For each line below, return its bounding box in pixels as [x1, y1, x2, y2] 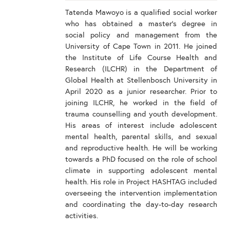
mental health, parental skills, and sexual [65, 133, 218, 141]
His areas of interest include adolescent [65, 122, 218, 129]
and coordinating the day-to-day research [65, 201, 218, 208]
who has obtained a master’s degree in [65, 20, 218, 28]
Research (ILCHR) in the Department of [65, 65, 218, 73]
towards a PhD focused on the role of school [65, 156, 218, 163]
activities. [65, 212, 99, 220]
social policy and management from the [65, 31, 218, 39]
